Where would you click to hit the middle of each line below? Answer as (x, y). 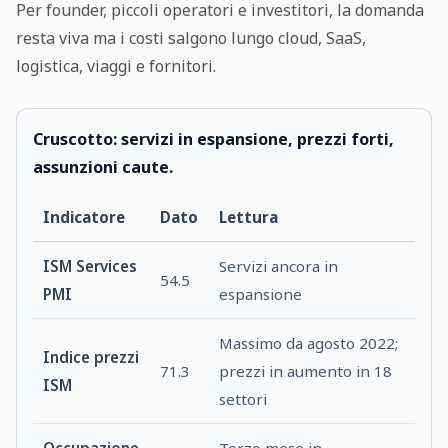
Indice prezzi (91, 357)
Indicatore (84, 217)
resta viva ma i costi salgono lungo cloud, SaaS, (191, 38)
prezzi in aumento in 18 (306, 371)
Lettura (249, 217)
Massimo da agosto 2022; (309, 343)
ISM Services (90, 266)
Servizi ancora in (279, 266)
